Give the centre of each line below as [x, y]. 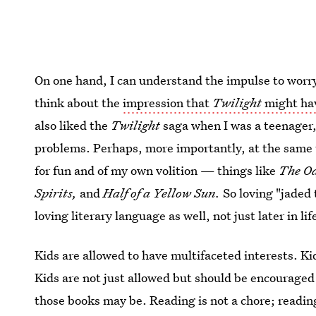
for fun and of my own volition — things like [157, 171]
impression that [168, 103]
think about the [79, 103]
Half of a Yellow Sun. [163, 193]
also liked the [73, 126]
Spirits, [57, 193]
